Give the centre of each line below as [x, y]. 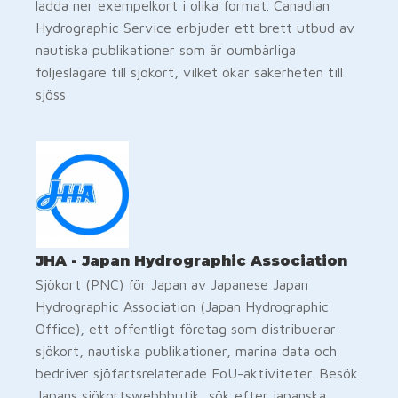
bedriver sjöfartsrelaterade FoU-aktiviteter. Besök [197, 373]
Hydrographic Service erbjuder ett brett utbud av [195, 27]
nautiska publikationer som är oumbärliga [166, 49]
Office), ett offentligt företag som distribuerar [186, 328]
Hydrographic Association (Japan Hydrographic [182, 306]
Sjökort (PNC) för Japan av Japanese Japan [172, 284]
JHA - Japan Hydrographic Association [194, 260]
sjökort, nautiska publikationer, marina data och [186, 350]
